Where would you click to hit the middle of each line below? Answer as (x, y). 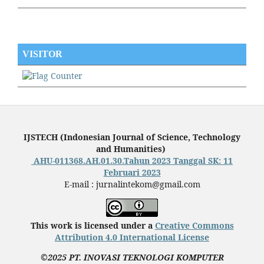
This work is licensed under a (93, 226)
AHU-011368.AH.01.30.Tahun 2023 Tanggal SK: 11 (132, 161)
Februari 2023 (132, 173)
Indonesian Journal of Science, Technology (152, 137)
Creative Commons (194, 226)
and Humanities (129, 149)
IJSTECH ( (44, 137)
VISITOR (42, 54)
